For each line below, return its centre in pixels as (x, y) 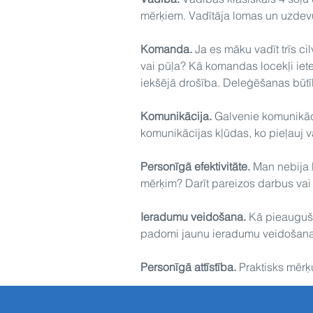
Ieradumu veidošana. (193, 217)
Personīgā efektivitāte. (195, 166)
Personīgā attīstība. (188, 267)
